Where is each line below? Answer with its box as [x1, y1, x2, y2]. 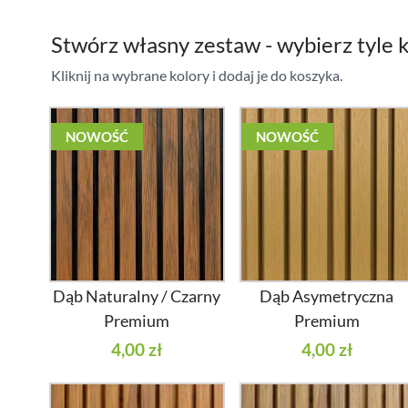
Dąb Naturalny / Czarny [53, 285, 221, 306]
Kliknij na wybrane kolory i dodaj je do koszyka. [51, 66, 342, 85]
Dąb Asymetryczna [260, 285, 394, 306]
